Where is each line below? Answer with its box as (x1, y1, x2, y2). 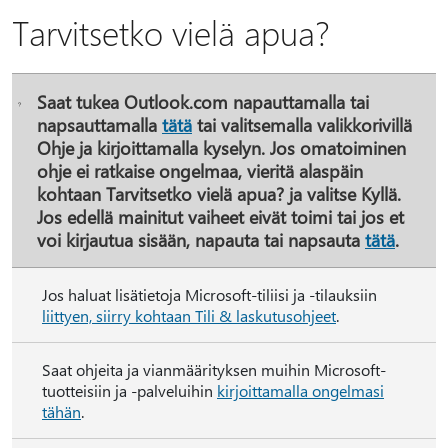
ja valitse (284, 182, 361, 205)
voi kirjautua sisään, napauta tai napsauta (37, 228, 365, 251)
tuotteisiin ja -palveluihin (42, 380, 217, 401)
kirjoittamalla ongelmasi (217, 380, 384, 401)
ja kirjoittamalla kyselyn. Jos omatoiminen (74, 136, 406, 159)
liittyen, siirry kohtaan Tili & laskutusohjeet (42, 305, 336, 326)
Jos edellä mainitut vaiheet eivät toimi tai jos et (37, 205, 404, 228)
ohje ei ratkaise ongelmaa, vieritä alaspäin (37, 159, 363, 182)
